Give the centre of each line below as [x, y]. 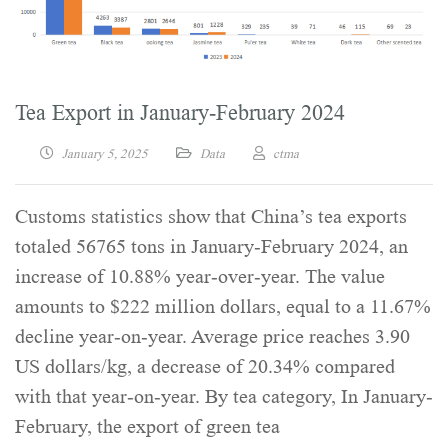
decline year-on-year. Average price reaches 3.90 [212, 336]
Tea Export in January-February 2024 [180, 112]
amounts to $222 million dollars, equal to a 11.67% [223, 306]
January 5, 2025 [105, 153]
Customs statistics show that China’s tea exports [211, 216]
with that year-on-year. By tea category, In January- [224, 396]
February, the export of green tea [147, 426]
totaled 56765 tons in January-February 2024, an [211, 246]
